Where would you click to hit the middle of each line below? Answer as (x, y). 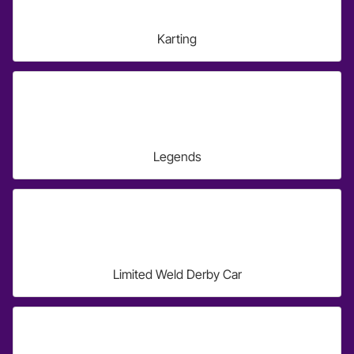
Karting (177, 39)
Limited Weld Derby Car (177, 274)
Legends (177, 156)
